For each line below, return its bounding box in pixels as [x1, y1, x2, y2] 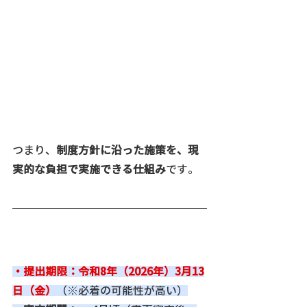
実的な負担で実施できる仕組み [12, 163, 166, 175]
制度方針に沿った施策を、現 [56, 144, 199, 156]
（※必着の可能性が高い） [56, 284, 188, 296]
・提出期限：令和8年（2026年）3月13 [12, 265, 204, 277]
